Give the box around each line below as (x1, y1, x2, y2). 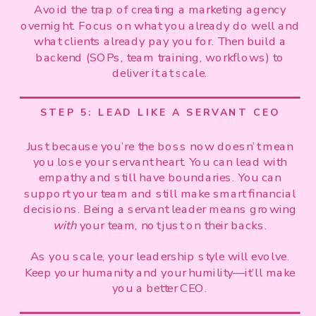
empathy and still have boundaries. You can (38, 169, 281, 186)
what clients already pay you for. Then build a (33, 33, 286, 49)
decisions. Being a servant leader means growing (23, 201, 297, 217)
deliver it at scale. (111, 65, 208, 81)
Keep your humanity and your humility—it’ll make (25, 265, 296, 281)
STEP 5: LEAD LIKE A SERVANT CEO (39, 105, 280, 120)
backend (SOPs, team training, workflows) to (35, 49, 285, 66)
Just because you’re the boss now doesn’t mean (26, 138, 293, 154)
